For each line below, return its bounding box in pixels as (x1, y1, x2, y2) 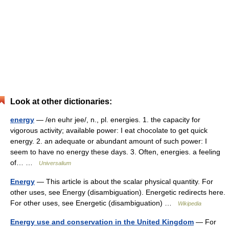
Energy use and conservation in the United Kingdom (10, 218, 194, 226)
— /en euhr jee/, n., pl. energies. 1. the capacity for (34, 116, 200, 124)
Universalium (39, 160, 71, 166)
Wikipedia (178, 200, 201, 207)
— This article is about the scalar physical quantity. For (35, 177, 213, 186)
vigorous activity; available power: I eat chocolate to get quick (10, 126, 208, 134)
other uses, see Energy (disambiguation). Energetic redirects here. (10, 188, 225, 196)
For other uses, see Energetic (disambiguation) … (10, 199, 178, 207)
